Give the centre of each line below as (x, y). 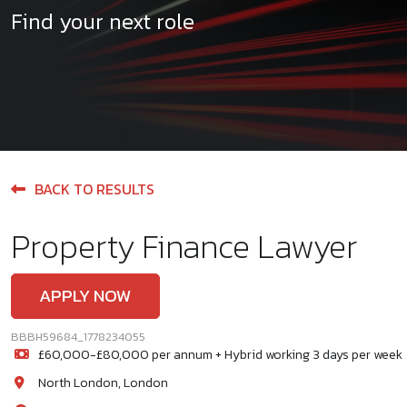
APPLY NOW (85, 296)
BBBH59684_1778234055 (78, 337)
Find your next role (103, 21)
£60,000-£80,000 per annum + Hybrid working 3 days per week (220, 355)
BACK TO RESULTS (94, 189)
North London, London (103, 383)
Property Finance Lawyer (184, 246)
